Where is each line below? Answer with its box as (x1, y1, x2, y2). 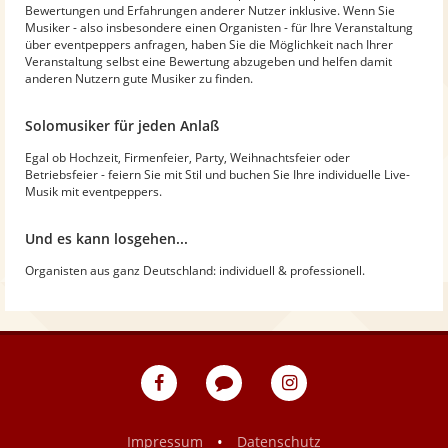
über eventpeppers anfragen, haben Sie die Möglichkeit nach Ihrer (25, 35, 393, 53)
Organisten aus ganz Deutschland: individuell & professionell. (25, 261, 365, 279)
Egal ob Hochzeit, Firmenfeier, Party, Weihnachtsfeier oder (25, 148, 350, 166)
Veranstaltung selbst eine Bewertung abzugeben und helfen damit (25, 52, 392, 70)
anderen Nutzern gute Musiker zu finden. (25, 69, 253, 87)
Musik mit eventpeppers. (25, 182, 162, 200)
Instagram (306, 411, 374, 431)
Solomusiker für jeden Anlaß (25, 115, 219, 135)
